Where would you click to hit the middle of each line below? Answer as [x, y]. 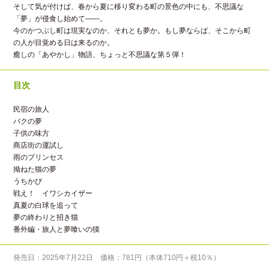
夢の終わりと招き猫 [46, 218]
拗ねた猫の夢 [35, 170]
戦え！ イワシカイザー [53, 194]
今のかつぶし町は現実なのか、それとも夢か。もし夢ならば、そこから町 [132, 31]
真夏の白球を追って [46, 206]
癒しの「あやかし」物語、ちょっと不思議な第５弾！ [100, 55]
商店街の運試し [39, 146]
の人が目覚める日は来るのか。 [64, 43]
